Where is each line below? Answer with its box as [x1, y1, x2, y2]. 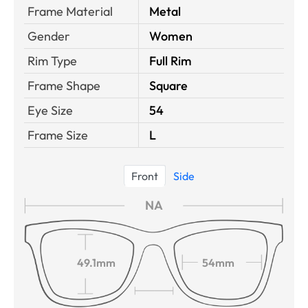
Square [149, 78, 188, 94]
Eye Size [27, 102, 73, 119]
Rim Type [27, 53, 77, 69]
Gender [27, 28, 70, 45]
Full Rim [149, 53, 192, 69]
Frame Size [27, 127, 88, 144]
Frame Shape [27, 78, 100, 94]
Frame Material [27, 3, 113, 20]
